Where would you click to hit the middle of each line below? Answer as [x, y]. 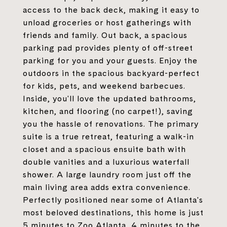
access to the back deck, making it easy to [111, 10]
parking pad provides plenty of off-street [108, 48]
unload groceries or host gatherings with [107, 22]
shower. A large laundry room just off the [107, 174]
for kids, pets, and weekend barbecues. [104, 86]
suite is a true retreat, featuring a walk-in [108, 136]
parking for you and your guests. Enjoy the [110, 60]
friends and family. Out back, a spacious [105, 35]
